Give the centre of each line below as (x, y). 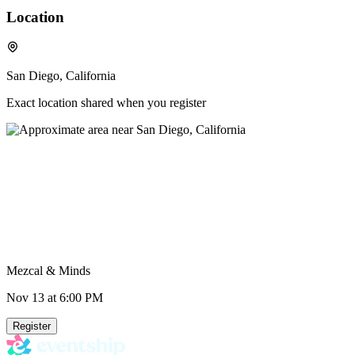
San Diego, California (61, 76)
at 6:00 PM (74, 298)
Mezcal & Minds (48, 271)
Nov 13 (25, 298)
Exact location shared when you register (106, 103)
